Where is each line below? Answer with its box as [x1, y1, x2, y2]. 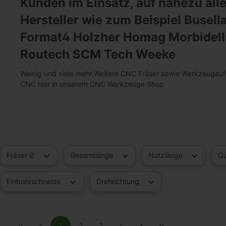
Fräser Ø [7, 150, 37, 159]
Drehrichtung [96, 177, 141, 186]
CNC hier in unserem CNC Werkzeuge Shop [20, 80, 164, 89]
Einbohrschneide [7, 177, 63, 186]
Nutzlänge [148, 150, 185, 159]
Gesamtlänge [70, 150, 116, 159]
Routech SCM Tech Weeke [20, 47, 176, 62]
